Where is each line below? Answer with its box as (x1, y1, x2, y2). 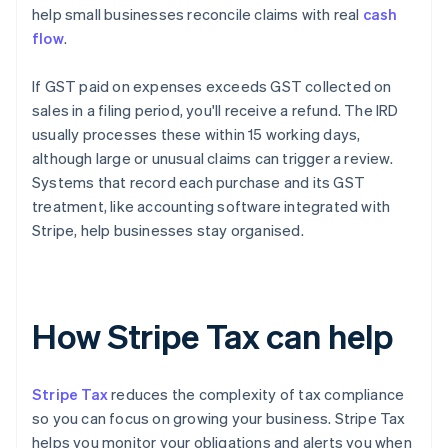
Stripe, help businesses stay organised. (32, 220, 304, 241)
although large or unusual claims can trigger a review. (32, 148, 393, 169)
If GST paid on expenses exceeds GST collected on (32, 76, 392, 97)
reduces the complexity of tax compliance (108, 384, 405, 405)
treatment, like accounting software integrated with (32, 196, 391, 217)
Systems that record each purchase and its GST (32, 172, 366, 193)
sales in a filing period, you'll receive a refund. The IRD (32, 100, 399, 121)
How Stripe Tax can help (32, 314, 393, 358)
